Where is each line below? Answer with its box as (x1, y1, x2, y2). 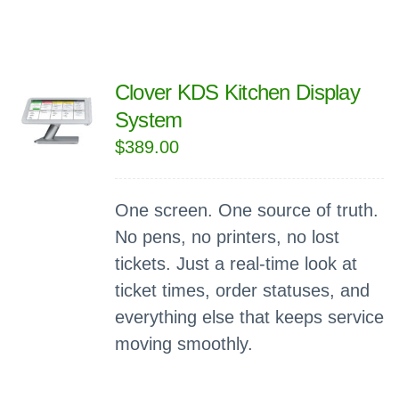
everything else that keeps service (114, 307, 384, 327)
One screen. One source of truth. (114, 200, 379, 220)
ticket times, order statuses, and (114, 281, 370, 300)
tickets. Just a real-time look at (114, 254, 357, 273)
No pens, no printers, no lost (114, 227, 339, 247)
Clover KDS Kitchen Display (114, 80, 361, 104)
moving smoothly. (114, 334, 253, 354)
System (114, 108, 183, 132)
